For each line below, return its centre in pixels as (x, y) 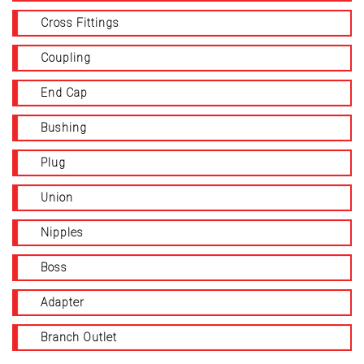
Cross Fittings (80, 22)
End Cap (64, 92)
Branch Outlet (79, 337)
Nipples (62, 232)
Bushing (64, 127)
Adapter (63, 302)
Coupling (66, 57)
